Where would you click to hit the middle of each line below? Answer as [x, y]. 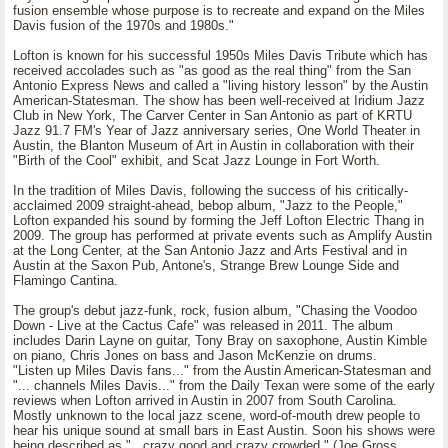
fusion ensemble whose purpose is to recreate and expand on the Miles [219, 10]
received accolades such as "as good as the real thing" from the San [212, 70]
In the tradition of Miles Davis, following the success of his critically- [210, 190]
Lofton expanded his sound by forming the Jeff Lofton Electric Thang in [218, 220]
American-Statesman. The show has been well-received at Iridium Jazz [219, 100]
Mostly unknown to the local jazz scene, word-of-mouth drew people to [216, 415]
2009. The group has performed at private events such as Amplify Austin [222, 235]
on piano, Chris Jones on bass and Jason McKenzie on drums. [195, 355]
